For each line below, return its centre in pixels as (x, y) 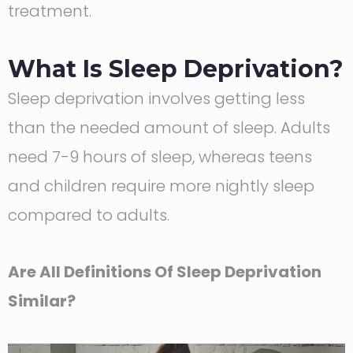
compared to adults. (89, 215)
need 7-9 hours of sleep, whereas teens (160, 156)
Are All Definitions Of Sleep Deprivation (165, 271)
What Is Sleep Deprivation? (176, 69)
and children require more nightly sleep (161, 186)
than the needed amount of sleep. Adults (169, 127)
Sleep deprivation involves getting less (156, 98)
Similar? (42, 301)
